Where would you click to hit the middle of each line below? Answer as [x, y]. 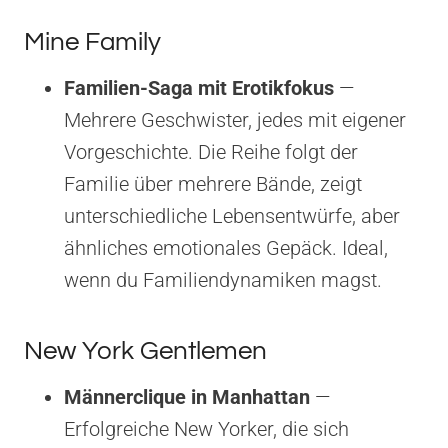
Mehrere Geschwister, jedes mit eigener [235, 119]
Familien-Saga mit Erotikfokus [199, 87]
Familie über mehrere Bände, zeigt [213, 183]
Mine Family [92, 41]
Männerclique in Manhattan [187, 396]
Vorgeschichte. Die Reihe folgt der [211, 151]
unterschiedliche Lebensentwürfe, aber [232, 215]
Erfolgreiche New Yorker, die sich [206, 428]
